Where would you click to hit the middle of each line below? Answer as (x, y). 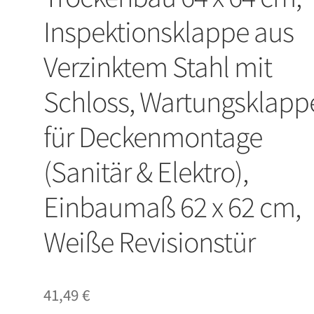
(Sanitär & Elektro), (146, 172)
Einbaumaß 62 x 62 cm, (172, 207)
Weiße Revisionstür (150, 242)
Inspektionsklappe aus (169, 32)
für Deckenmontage (153, 137)
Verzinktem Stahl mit (158, 67)
